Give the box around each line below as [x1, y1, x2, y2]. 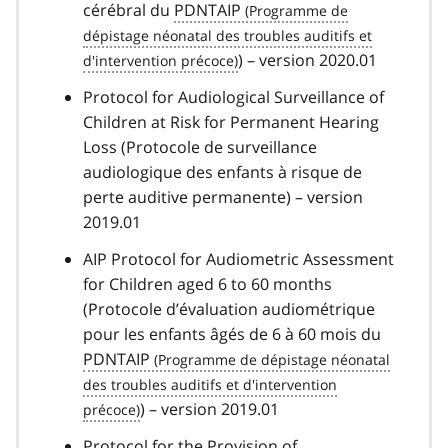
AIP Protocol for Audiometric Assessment [83, 247, 394, 270]
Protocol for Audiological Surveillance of [83, 85, 384, 108]
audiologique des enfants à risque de [83, 160, 362, 183]
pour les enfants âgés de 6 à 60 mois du [83, 322, 381, 345]
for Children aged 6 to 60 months [83, 272, 332, 295]
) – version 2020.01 [238, 48, 377, 71]
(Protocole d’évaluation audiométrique [83, 297, 375, 320]
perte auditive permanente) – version [83, 185, 363, 208]
